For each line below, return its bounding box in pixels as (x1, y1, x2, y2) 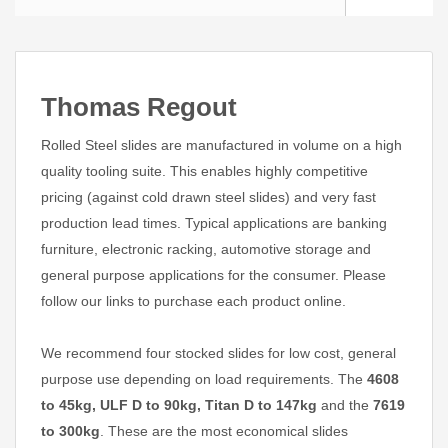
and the (317, 396, 373, 413)
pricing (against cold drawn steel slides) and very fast (41, 188, 376, 205)
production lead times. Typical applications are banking (41, 214, 387, 231)
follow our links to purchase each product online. (41, 292, 346, 309)
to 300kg (41, 422, 100, 439)
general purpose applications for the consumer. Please (41, 266, 386, 283)
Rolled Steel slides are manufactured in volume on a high (41, 136, 402, 153)
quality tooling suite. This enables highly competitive (41, 162, 368, 179)
